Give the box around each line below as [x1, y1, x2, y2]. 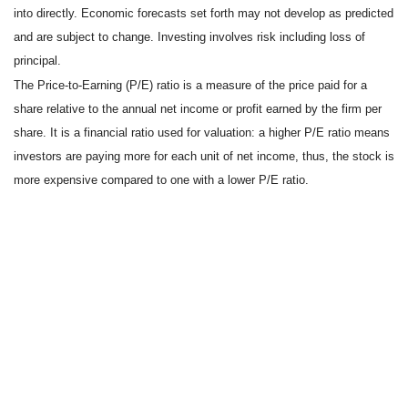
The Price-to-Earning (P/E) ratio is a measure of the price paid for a [14, 77, 367, 92]
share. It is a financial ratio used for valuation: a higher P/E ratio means [14, 126, 390, 140]
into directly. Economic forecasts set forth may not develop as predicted [14, 6, 393, 21]
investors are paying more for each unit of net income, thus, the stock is [14, 149, 394, 164]
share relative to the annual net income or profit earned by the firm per [14, 102, 382, 117]
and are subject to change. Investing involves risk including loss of [14, 30, 365, 45]
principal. [14, 54, 61, 68]
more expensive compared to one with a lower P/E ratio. [14, 173, 309, 188]
